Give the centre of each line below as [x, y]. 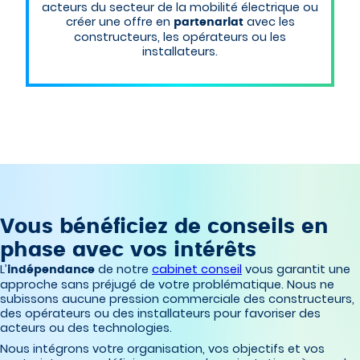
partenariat [210, 22]
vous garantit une [296, 270]
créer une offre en [119, 22]
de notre [125, 270]
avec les [270, 22]
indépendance [53, 270]
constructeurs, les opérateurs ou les [180, 37]
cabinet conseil [197, 270]
